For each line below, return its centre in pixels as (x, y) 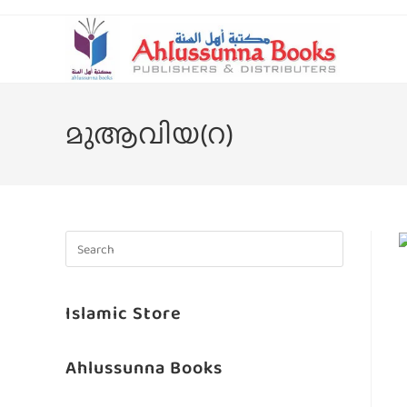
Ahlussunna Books (144, 367)
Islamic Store (124, 313)
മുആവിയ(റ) (149, 134)
